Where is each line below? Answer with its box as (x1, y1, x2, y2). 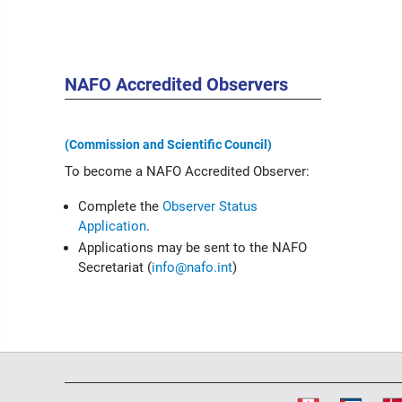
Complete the (78, 198, 162, 214)
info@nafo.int (152, 259, 232, 275)
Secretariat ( (78, 259, 152, 275)
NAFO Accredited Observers (65, 74, 288, 95)
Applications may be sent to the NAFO (78, 240, 307, 256)
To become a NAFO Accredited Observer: (65, 163, 310, 179)
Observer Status (162, 198, 258, 214)
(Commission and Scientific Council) (65, 137, 272, 152)
